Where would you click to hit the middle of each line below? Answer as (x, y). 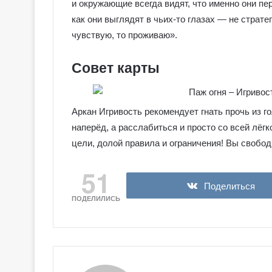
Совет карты (116, 68)
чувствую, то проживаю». (124, 35)
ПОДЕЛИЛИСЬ (96, 199)
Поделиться (229, 186)
